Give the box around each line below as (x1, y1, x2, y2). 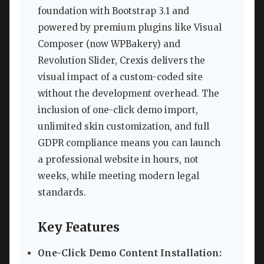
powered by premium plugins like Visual (38, 22, 222, 34)
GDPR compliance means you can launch (38, 137, 220, 149)
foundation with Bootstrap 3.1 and (38, 5, 189, 17)
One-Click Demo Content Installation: (38, 247, 222, 259)
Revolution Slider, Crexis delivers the (38, 55, 205, 67)
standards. (38, 187, 86, 199)
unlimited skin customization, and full (38, 121, 209, 133)
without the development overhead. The (38, 88, 219, 100)
